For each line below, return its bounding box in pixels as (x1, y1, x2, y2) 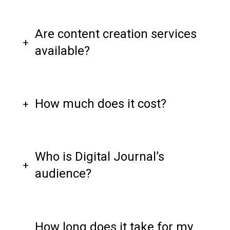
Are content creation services (35, 26, 197, 41)
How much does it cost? (35, 97, 166, 111)
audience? (35, 166, 91, 181)
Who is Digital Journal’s (35, 149, 164, 164)
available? (35, 43, 90, 58)
